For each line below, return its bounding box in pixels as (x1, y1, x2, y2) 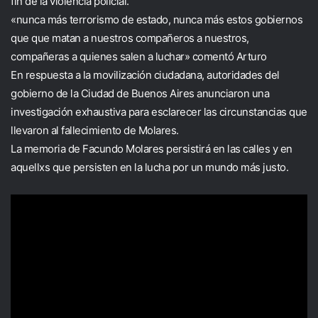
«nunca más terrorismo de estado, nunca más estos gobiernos (11, 13, 302, 26)
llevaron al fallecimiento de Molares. (11, 124, 179, 137)
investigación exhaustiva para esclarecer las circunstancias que (11, 105, 307, 119)
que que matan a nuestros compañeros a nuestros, (11, 31, 249, 45)
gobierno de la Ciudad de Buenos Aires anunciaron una (11, 87, 269, 100)
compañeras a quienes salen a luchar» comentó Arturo (11, 50, 267, 63)
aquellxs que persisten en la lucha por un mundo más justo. (11, 160, 288, 174)
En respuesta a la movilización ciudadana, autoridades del (11, 68, 280, 82)
